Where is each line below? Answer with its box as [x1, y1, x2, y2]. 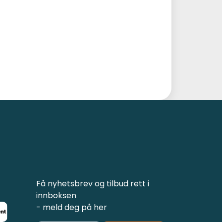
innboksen [36, 190, 76, 202]
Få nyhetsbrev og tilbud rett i [36, 178, 149, 190]
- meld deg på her [36, 202, 107, 214]
